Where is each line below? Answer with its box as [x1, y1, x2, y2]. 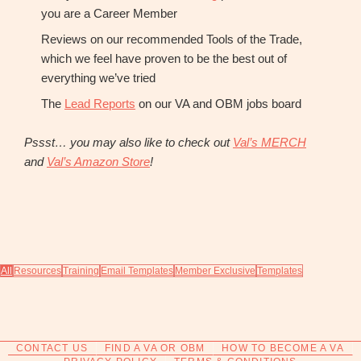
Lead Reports [64, 96, 135, 110]
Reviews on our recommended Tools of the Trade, [41, 31, 302, 46]
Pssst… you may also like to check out [24, 135, 233, 149]
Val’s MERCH [233, 135, 306, 149]
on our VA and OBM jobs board [135, 96, 301, 110]
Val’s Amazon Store [47, 154, 150, 168]
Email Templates [101, 265, 173, 277]
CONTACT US [16, 342, 89, 355]
